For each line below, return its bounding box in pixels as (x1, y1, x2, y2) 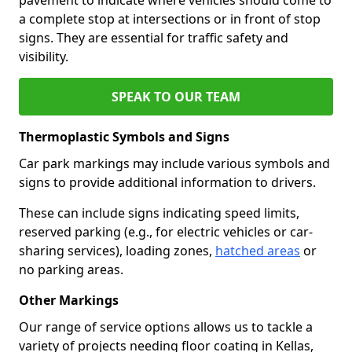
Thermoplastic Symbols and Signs (19, 127, 229, 145)
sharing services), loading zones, (19, 241, 215, 259)
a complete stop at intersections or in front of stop (19, 9, 321, 27)
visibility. (19, 47, 68, 65)
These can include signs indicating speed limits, (19, 203, 299, 222)
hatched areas (215, 241, 300, 259)
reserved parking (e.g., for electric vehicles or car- (19, 222, 313, 240)
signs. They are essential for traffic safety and (19, 28, 288, 46)
